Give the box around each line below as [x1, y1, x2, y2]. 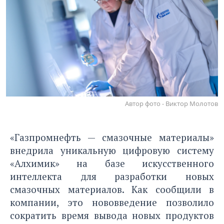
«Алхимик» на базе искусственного [10, 156, 214, 169]
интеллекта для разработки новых [10, 169, 214, 182]
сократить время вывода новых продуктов [10, 208, 214, 221]
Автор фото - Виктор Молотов [125, 98, 218, 108]
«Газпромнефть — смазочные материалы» [10, 130, 214, 143]
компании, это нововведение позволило [10, 195, 214, 208]
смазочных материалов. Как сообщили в [10, 182, 214, 195]
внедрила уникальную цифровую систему [10, 143, 214, 156]
